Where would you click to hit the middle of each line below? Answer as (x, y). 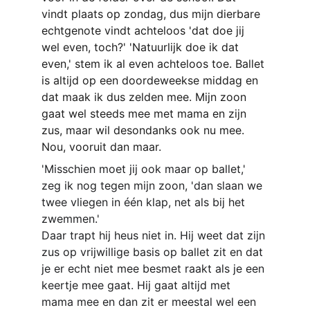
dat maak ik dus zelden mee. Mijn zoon (146, 97)
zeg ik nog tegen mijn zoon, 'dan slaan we (154, 185)
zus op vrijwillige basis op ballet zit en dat (154, 252)
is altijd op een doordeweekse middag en (152, 80)
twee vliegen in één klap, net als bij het (145, 202)
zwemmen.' (71, 219)
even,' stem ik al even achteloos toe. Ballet (155, 64)
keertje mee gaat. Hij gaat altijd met (138, 285)
